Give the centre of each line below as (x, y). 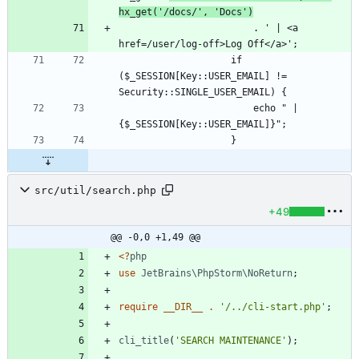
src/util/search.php (95, 190)
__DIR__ (183, 307)
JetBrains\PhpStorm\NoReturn (217, 274)
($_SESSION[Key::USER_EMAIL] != (203, 77)
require (138, 307)
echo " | (186, 109)
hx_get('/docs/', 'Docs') (186, 12)
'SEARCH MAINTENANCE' (231, 341)
